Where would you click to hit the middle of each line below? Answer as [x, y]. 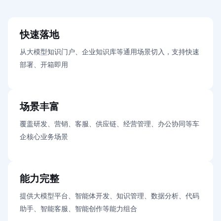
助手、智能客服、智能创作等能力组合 [78, 209]
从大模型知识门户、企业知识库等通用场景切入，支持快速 [110, 52]
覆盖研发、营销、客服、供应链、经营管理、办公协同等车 [110, 124]
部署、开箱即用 [44, 65]
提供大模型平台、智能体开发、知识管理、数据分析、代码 [110, 196]
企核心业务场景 [44, 137]
